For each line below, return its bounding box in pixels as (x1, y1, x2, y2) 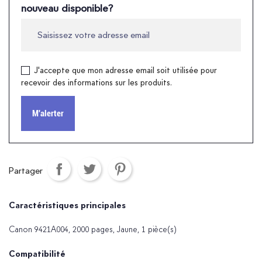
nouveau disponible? (21, 1, 113, 14)
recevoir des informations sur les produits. (21, 77, 172, 87)
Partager (9, 165, 43, 176)
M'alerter (32, 108, 64, 119)
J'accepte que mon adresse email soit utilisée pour (34, 65, 217, 75)
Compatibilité (9, 248, 65, 259)
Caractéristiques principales (9, 199, 126, 211)
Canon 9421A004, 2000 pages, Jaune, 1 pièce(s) (9, 224, 177, 234)
